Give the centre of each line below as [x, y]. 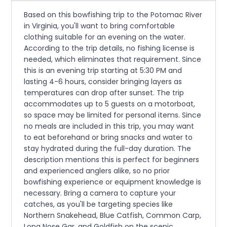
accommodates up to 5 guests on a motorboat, [110, 104]
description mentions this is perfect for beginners [112, 160]
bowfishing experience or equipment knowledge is [113, 182]
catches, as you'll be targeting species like [99, 204]
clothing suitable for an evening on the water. [105, 37]
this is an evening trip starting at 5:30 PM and [103, 71]
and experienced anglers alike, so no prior [97, 171]
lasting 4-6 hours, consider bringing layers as [103, 82]
